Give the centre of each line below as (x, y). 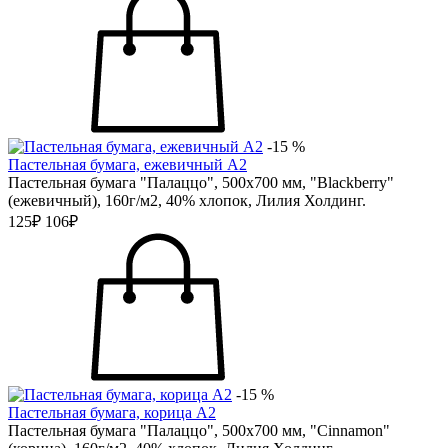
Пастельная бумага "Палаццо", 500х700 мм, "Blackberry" (201, 182)
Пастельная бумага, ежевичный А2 (127, 164)
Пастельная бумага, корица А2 (112, 412)
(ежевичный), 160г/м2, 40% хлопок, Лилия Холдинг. (187, 200)
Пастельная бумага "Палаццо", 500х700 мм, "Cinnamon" (199, 430)
